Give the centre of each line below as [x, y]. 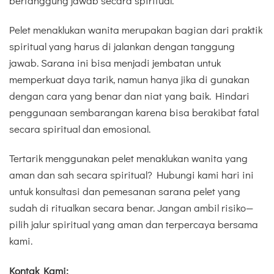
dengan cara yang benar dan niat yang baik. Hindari [129, 96]
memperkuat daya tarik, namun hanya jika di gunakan [129, 80]
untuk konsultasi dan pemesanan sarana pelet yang [125, 191]
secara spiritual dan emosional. [80, 129]
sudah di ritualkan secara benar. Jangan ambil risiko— [131, 208]
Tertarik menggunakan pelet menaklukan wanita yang [128, 158]
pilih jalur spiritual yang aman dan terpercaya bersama [134, 224]
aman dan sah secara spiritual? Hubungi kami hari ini [131, 175]
